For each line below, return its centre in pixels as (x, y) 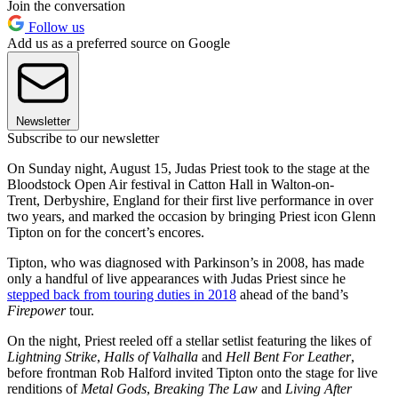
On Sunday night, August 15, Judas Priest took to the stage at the (188, 168)
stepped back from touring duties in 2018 (122, 294)
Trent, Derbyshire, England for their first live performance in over (190, 200)
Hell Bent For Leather (288, 356)
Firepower (38, 310)
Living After (318, 388)
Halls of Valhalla (151, 356)
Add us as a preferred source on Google (119, 43)
